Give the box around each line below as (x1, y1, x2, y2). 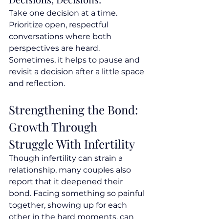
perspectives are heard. (9, 44, 102, 53)
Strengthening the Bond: (9, 102, 141, 118)
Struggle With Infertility (9, 136, 135, 152)
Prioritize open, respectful (9, 20, 110, 30)
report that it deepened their (9, 177, 125, 187)
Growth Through (9, 119, 100, 135)
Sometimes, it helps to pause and (9, 55, 142, 65)
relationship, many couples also (9, 165, 133, 175)
